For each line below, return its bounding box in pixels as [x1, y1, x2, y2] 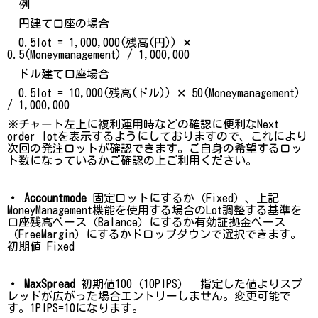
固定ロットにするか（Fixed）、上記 [87, 192, 279, 204]
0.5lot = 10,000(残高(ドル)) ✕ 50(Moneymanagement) [7, 87, 300, 99]
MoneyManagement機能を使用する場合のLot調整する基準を [7, 204, 302, 216]
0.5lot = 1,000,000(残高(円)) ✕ [7, 36, 192, 48]
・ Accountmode [7, 192, 87, 204]
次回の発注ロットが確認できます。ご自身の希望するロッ [7, 142, 302, 154]
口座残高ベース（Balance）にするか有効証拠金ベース [7, 216, 285, 228]
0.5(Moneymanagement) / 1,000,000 [7, 48, 190, 60]
